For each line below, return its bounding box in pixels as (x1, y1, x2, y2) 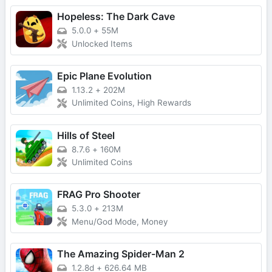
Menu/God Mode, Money (72, 216, 168, 226)
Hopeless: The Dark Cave (57, 10, 175, 23)
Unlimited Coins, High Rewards (72, 98, 191, 108)
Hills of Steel (57, 129, 115, 141)
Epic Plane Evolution (57, 69, 152, 82)
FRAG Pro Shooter (57, 188, 140, 201)
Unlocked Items (72, 38, 132, 49)
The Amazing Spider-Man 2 (57, 247, 185, 260)
